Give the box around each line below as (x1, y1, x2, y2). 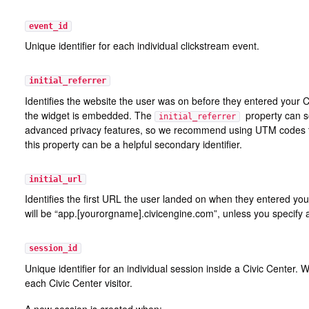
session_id (28, 243, 77, 254)
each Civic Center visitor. (24, 276, 132, 290)
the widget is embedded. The (24, 108, 154, 122)
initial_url (28, 174, 82, 184)
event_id (28, 21, 68, 31)
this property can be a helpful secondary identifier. (24, 137, 242, 151)
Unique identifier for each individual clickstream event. (24, 39, 259, 53)
